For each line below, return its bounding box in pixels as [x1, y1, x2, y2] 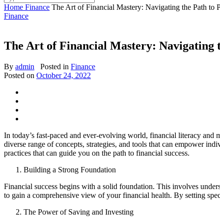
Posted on [4, 71, 36, 80]
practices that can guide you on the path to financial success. [4, 148, 190, 157]
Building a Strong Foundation [24, 165, 116, 174]
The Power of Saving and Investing [24, 207, 134, 216]
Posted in [38, 62, 71, 71]
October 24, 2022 [36, 71, 91, 80]
